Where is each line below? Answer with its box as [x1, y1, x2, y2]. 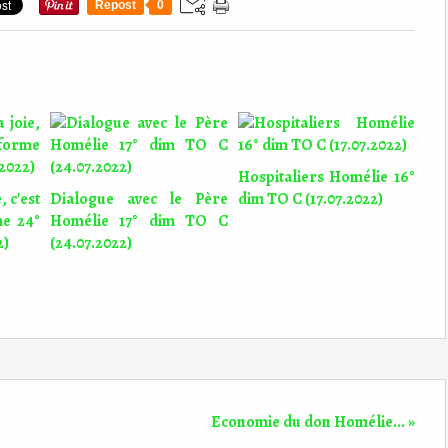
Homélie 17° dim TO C [50, 210, 228, 232]
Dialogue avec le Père [50, 188, 228, 210]
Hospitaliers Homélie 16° [237, 166, 415, 188]
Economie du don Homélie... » [211, 411, 415, 433]
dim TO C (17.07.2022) [237, 188, 383, 210]
